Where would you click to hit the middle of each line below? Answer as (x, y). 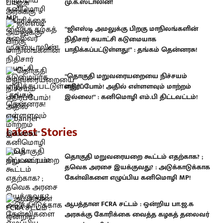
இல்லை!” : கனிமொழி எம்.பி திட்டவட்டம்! (131, 97)
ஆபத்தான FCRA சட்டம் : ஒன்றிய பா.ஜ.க (129, 204)
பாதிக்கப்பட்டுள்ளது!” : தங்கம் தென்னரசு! (131, 49)
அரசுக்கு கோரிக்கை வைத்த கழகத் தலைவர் (137, 215)
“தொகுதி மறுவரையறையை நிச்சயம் (126, 76)
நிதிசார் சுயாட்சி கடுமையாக (111, 39)
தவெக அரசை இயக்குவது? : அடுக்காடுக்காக (137, 167)
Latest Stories (42, 132)
